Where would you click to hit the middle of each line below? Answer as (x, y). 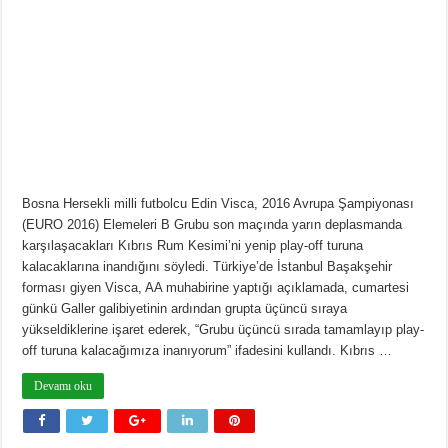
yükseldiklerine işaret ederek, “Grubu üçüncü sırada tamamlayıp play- (223, 329)
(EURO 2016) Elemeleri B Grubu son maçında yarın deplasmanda (212, 224)
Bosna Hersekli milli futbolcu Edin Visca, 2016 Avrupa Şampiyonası (218, 203)
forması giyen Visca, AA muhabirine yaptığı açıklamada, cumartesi (216, 287)
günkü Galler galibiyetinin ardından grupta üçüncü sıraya (185, 308)
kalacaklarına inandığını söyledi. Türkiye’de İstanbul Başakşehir (207, 266)
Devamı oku (63, 385)
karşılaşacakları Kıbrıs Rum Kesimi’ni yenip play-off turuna (193, 245)
